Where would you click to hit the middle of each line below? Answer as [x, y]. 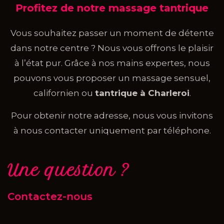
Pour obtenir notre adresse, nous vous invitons [112, 115]
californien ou [64, 93]
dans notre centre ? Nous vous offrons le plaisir [112, 48]
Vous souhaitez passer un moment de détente [112, 33]
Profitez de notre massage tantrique [112, 8]
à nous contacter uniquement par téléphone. [112, 130]
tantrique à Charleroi [142, 93]
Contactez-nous [50, 196]
